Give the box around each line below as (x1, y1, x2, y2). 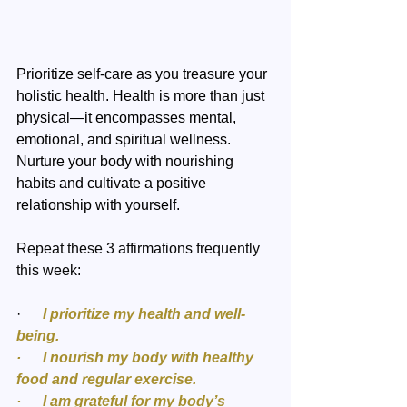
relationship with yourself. (16, 196, 184, 213)
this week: (16, 262, 81, 278)
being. (16, 327, 59, 343)
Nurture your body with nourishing (16, 153, 237, 169)
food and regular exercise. (16, 371, 196, 387)
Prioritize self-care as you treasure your (16, 65, 271, 82)
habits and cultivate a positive (16, 174, 210, 191)
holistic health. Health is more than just (16, 87, 268, 104)
